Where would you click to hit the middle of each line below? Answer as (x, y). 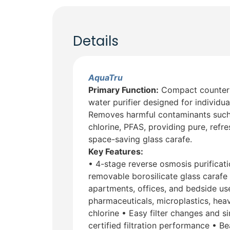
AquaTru (106, 78)
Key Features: (116, 152)
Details (96, 41)
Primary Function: (123, 90)
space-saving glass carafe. (140, 139)
